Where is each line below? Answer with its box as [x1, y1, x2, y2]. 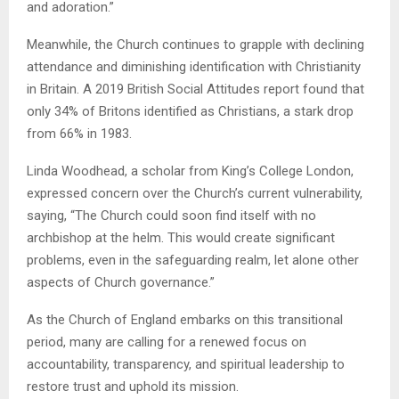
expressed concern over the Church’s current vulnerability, [27, 185, 362, 202]
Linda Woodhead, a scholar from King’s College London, [27, 163, 354, 180]
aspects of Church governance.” [27, 274, 215, 291]
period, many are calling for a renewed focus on [27, 334, 306, 351]
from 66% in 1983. [27, 126, 132, 142]
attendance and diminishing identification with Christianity [27, 59, 361, 76]
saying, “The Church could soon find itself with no [27, 208, 316, 224]
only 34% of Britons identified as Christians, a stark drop [27, 103, 354, 120]
